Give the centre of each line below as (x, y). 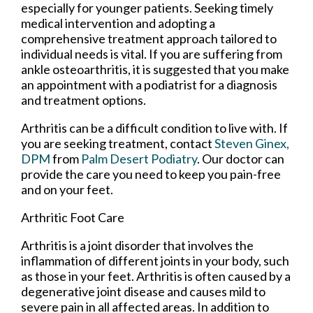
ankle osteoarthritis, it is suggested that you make (155, 69)
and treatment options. (85, 100)
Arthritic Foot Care (75, 217)
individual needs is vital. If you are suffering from (152, 53)
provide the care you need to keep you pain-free (151, 174)
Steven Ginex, (252, 143)
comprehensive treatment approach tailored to (149, 38)
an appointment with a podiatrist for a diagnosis (149, 84)
